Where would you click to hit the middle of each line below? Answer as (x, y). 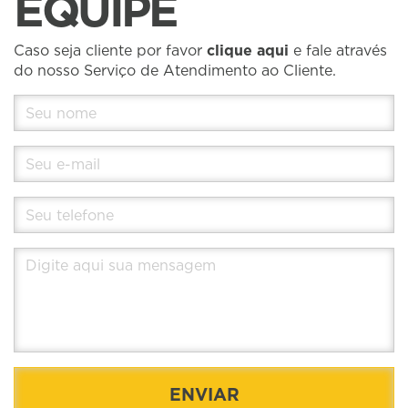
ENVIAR (204, 394)
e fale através (338, 50)
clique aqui (248, 50)
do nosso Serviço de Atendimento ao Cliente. (175, 70)
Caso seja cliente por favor (110, 50)
